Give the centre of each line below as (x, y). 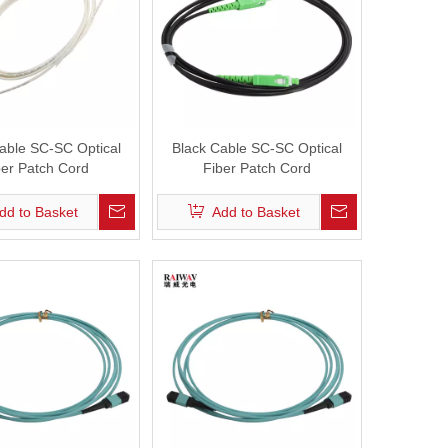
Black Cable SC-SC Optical (257, 148)
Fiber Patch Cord (257, 168)
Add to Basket (255, 212)
